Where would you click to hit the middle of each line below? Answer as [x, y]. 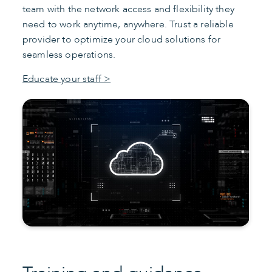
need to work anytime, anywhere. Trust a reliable [128, 24]
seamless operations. [69, 54]
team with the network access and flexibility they [128, 9]
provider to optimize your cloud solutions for [122, 39]
